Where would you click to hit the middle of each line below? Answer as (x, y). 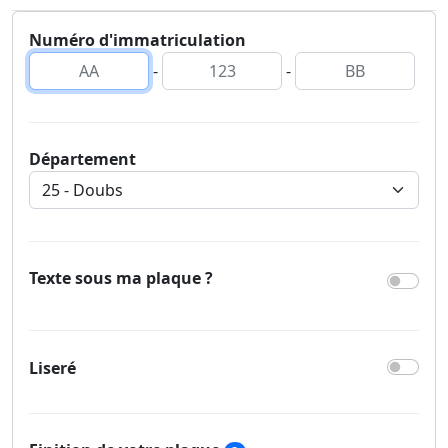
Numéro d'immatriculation (137, 39)
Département (82, 158)
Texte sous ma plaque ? (121, 277)
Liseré (52, 367)
